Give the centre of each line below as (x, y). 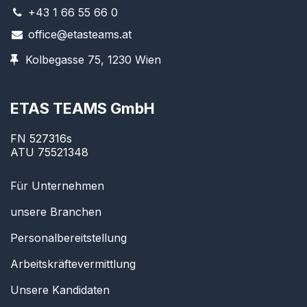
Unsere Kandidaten (60, 290)
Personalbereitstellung (69, 238)
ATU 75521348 (49, 152)
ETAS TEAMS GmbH (83, 109)
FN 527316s (41, 139)
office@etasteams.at (79, 35)
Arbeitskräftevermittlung (73, 264)
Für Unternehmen (57, 186)
